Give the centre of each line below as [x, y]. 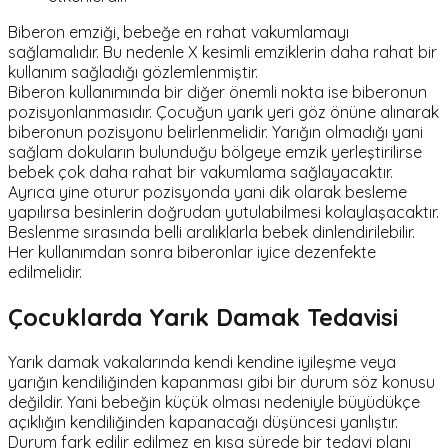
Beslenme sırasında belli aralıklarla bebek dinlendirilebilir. [211, 232]
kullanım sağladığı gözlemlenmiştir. [133, 72]
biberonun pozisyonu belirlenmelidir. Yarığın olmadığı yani [215, 132]
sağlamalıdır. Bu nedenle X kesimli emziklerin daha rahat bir [222, 52]
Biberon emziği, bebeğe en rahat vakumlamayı [178, 32]
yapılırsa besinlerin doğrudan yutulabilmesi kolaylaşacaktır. [223, 212]
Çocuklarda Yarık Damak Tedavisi [203, 317]
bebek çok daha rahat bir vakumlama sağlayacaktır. [200, 172]
